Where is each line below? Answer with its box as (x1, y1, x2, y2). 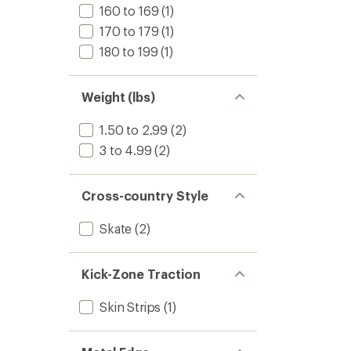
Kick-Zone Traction (81, 266, 201, 281)
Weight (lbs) (81, 89, 156, 104)
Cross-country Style (81, 188, 208, 203)
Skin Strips (100, 299, 161, 314)
